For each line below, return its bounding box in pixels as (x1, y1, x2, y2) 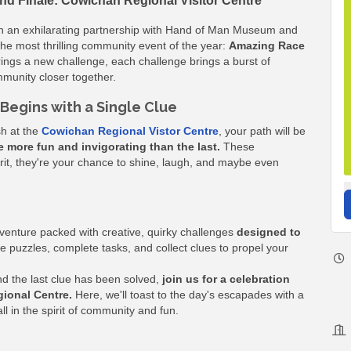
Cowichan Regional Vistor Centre (42, 124, 219, 137)
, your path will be (219, 124, 306, 137)
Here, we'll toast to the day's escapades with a (75, 288, 304, 301)
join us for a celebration (162, 272, 290, 285)
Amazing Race (229, 38, 305, 52)
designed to (237, 225, 301, 238)
